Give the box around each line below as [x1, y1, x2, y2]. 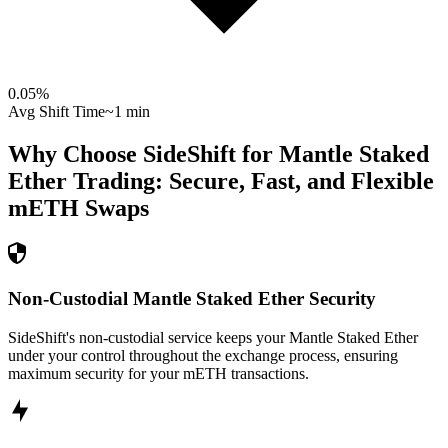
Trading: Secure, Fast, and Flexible [67, 168, 434, 195]
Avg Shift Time [8, 103, 105, 121]
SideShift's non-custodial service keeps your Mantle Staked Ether [8, 328, 418, 346]
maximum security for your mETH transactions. [8, 364, 309, 382]
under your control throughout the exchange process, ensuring [8, 346, 398, 364]
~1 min [105, 103, 150, 121]
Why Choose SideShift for [8, 141, 279, 168]
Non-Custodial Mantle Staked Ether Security [8, 287, 376, 309]
